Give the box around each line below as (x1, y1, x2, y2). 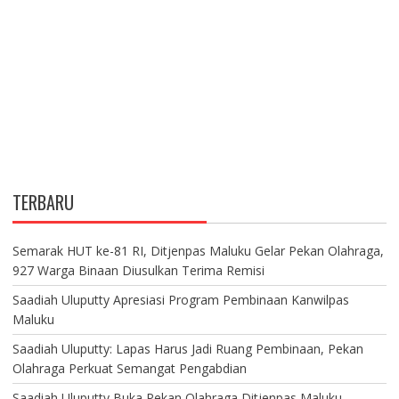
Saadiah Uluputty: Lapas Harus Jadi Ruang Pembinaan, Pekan (12, 340, 363, 358)
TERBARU (12, 189, 74, 216)
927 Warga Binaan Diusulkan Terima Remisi (12, 262, 265, 280)
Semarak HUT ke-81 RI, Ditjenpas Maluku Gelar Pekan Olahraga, (12, 242, 384, 260)
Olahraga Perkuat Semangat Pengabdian (12, 360, 247, 378)
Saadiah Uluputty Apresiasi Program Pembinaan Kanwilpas (12, 291, 349, 309)
